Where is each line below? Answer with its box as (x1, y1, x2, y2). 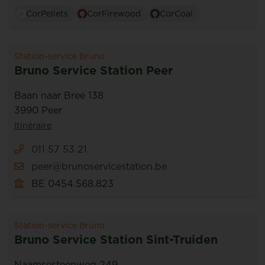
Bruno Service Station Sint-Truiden (14, 231, 218, 248)
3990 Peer (14, 104, 62, 117)
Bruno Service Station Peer (14, 62, 173, 79)
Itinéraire (14, 119, 51, 131)
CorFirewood (87, 8, 141, 20)
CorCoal (160, 8, 193, 20)
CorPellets (26, 8, 68, 20)
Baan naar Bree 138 (14, 89, 104, 102)
